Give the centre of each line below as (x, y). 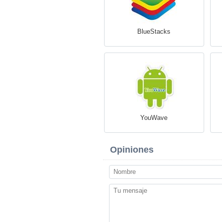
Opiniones (132, 150)
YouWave (154, 118)
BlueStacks (154, 31)
